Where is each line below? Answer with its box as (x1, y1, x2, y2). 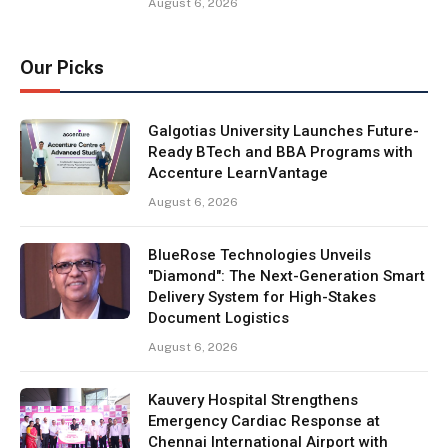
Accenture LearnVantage (148, 163, 328, 182)
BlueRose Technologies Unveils (148, 245, 371, 264)
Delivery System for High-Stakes (148, 287, 376, 306)
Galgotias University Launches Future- (148, 121, 419, 140)
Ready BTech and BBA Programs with (148, 142, 413, 161)
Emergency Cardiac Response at (148, 411, 380, 430)
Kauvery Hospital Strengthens (148, 390, 358, 409)
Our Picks (20, 56, 104, 78)
